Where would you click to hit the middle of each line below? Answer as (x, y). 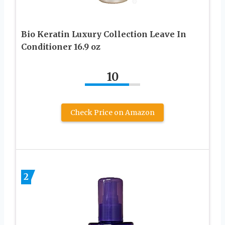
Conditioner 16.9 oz (61, 46)
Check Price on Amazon (113, 112)
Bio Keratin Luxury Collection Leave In (104, 34)
